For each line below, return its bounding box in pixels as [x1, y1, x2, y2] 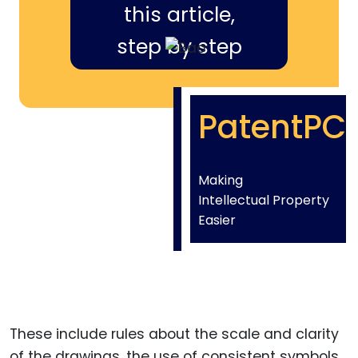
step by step [116, 32, 242, 61]
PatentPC [198, 104, 346, 149]
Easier [198, 210, 236, 229]
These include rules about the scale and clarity [10, 324, 339, 344]
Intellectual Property [198, 190, 329, 209]
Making [198, 170, 243, 189]
